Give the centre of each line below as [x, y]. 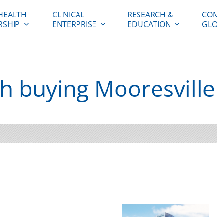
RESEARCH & [150, 15]
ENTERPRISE [75, 24]
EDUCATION [149, 24]
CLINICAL [69, 15]
